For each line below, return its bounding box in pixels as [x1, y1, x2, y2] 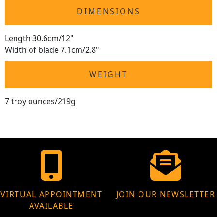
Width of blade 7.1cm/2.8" [5, 45, 99, 56]
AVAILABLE [29, 201, 74, 212]
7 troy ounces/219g [5, 96, 76, 107]
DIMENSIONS [77, 6, 140, 17]
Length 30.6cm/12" [5, 33, 74, 44]
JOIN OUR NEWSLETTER [116, 189, 216, 200]
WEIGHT [89, 69, 128, 80]
